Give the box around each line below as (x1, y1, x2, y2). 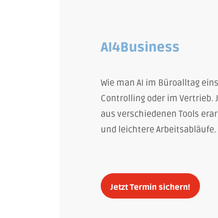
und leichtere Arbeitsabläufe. (101, 124, 217, 135)
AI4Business (101, 39, 180, 55)
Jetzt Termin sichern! (110, 182, 190, 192)
